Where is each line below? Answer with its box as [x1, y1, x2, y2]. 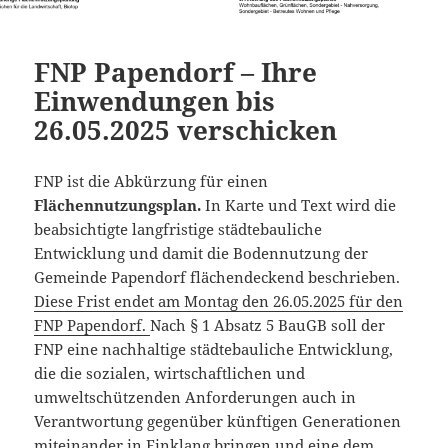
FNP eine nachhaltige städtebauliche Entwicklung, [34, 338, 394, 359]
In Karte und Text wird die [205, 194, 397, 215]
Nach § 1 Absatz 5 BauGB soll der [150, 314, 386, 335]
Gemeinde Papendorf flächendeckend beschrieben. [34, 266, 401, 287]
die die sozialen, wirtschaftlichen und [34, 362, 306, 383]
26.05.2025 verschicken [34, 111, 338, 148]
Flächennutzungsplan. [34, 194, 206, 215]
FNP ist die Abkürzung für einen [34, 170, 269, 191]
